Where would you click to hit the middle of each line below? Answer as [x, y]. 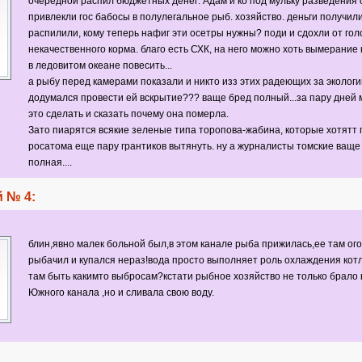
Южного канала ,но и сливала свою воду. [121, 293]
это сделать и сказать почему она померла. [129, 114]
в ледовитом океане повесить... [100, 65]
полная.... [51, 162]
